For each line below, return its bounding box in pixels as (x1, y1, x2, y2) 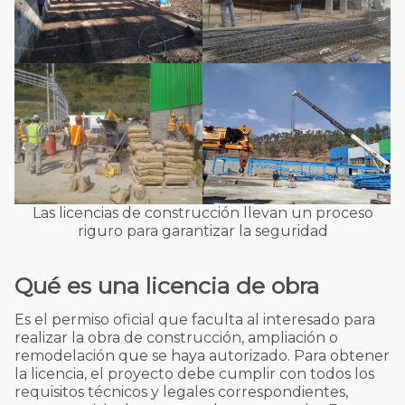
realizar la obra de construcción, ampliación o (14, 328, 338, 346)
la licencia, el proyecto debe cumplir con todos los (14, 364, 374, 382)
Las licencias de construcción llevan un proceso (32, 203, 373, 221)
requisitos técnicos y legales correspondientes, (14, 382, 348, 400)
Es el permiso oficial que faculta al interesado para (14, 310, 375, 328)
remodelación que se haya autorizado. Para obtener (14, 346, 390, 364)
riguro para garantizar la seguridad (77, 221, 328, 240)
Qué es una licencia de (14, 272, 271, 300)
